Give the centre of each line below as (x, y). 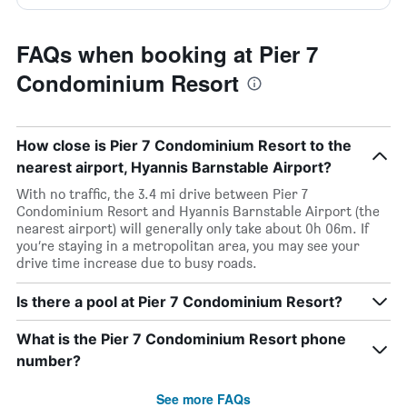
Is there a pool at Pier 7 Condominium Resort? (179, 302)
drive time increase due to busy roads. (137, 263)
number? (49, 361)
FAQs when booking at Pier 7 (167, 54)
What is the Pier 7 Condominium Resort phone (181, 339)
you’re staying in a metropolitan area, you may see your (188, 246)
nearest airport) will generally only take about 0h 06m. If (193, 228)
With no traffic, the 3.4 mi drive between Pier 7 (162, 194)
